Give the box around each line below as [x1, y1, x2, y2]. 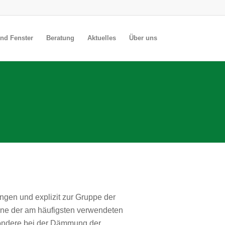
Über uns [129, 34, 157, 42]
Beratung [46, 34, 74, 42]
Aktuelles [87, 34, 116, 42]
